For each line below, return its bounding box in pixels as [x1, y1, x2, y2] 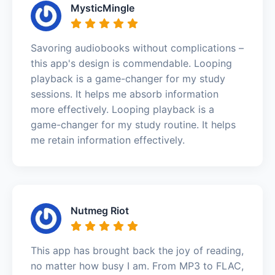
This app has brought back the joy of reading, [31, 244, 244, 257]
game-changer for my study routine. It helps [31, 118, 236, 131]
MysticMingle [71, 1, 134, 14]
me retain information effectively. [31, 133, 185, 146]
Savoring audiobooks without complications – [31, 41, 244, 54]
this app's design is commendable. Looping [31, 56, 232, 69]
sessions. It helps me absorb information [31, 87, 219, 100]
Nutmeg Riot [71, 204, 129, 217]
